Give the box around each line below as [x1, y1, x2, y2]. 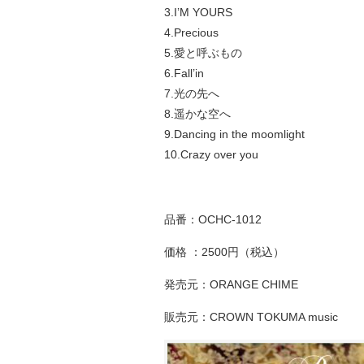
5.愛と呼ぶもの [164, 46, 242, 59]
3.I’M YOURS [164, 6, 232, 19]
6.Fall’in [164, 67, 204, 80]
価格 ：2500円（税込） [164, 245, 284, 258]
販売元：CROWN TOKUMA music [164, 310, 338, 323]
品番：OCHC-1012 [164, 213, 262, 226]
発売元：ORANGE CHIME [164, 278, 298, 291]
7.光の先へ [164, 87, 219, 100]
